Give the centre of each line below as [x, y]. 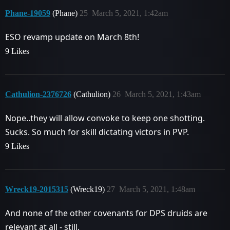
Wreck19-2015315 [37, 189]
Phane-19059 [28, 13]
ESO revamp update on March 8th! [72, 37]
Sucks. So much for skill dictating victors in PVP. [97, 132]
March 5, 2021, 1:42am [130, 13]
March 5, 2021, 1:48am [157, 189]
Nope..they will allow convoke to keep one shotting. [105, 118]
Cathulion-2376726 [38, 94]
